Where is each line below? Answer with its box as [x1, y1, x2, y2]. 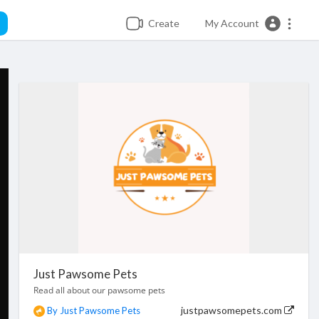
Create [144, 17, 179, 30]
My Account [201, 17, 263, 30]
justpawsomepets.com [181, 304, 284, 316]
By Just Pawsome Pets [46, 305, 140, 316]
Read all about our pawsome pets [33, 284, 165, 296]
